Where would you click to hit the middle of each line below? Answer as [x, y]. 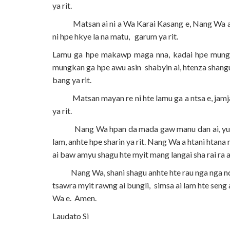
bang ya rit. [72, 80]
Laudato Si [71, 216]
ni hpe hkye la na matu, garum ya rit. [115, 36]
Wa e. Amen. [74, 198]
